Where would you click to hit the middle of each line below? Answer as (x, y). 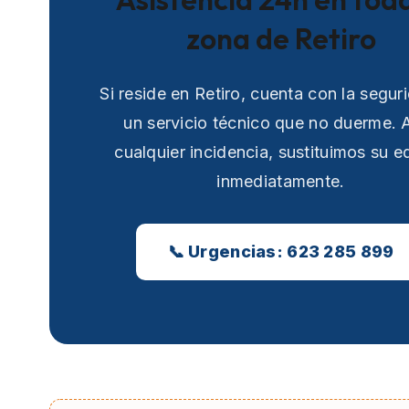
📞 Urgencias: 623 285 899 (281, 251)
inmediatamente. (281, 181)
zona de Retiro (281, 39)
